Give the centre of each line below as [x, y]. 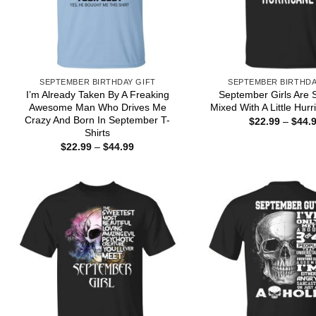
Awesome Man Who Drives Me [97, 107]
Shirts [98, 132]
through [151, 176]
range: [148, 156]
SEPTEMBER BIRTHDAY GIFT [98, 81]
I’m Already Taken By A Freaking [97, 94]
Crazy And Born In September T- [98, 120]
